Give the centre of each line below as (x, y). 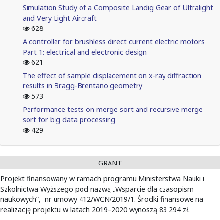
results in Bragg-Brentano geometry (82, 85)
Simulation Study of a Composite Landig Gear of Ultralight (118, 7)
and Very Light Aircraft (60, 18)
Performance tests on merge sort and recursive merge (113, 109)
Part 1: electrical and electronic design (85, 52)
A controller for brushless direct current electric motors (114, 41)
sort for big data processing (69, 119)
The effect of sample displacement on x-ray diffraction (112, 75)
